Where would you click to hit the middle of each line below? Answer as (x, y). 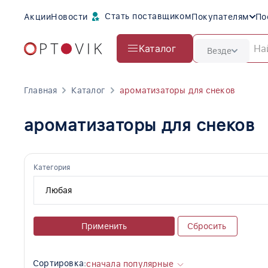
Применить (104, 226)
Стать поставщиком (147, 16)
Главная (41, 90)
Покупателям (220, 17)
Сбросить (207, 226)
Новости (69, 17)
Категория (52, 168)
